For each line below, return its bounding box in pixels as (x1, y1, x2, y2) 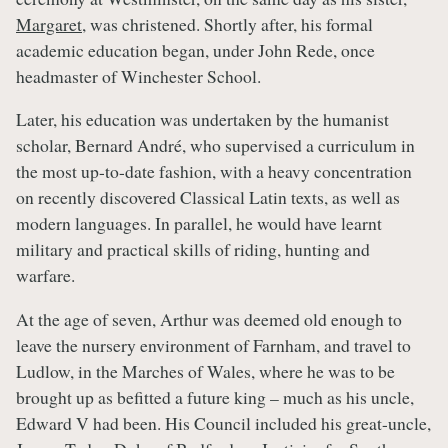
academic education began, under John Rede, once (16, 37, 375, 62)
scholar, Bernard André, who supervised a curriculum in (16, 133, 415, 158)
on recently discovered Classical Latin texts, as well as (16, 185, 400, 210)
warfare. (16, 263, 75, 288)
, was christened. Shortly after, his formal (82, 11, 373, 36)
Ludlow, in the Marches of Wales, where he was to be (16, 358, 395, 383)
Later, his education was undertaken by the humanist (16, 107, 389, 132)
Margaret (16, 11, 82, 36)
